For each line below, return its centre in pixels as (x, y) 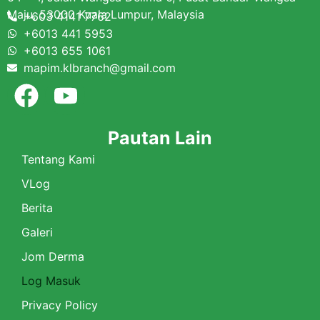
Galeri (37, 232)
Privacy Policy (60, 305)
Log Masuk (51, 280)
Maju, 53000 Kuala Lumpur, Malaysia (106, 14)
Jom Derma (53, 256)
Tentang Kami (58, 159)
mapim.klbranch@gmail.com (99, 67)
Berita (37, 207)
